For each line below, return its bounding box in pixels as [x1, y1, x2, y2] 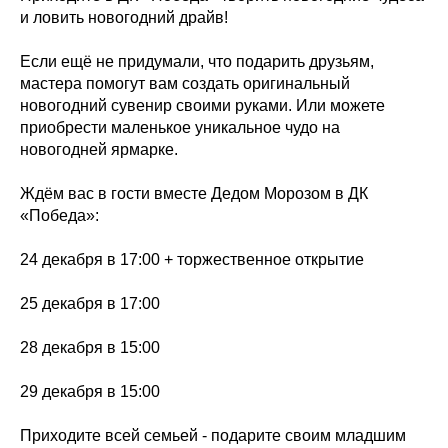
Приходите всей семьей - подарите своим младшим [20, 427, 406, 444]
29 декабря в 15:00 [20, 383, 160, 400]
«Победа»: [20, 207, 99, 224]
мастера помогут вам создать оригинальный [20, 75, 350, 92]
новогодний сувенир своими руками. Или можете [20, 97, 385, 114]
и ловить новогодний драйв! [20, 9, 228, 26]
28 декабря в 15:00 [20, 339, 160, 356]
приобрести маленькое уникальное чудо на [20, 119, 340, 136]
